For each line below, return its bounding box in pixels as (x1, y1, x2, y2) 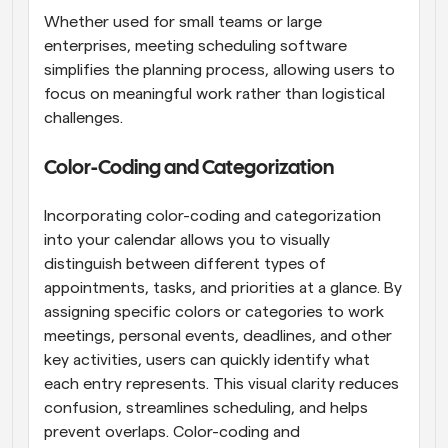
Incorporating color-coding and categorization (44, 207, 381, 224)
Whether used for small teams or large (44, 13, 322, 30)
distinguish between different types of (44, 255, 326, 272)
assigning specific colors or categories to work (44, 303, 384, 320)
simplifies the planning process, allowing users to (44, 61, 395, 78)
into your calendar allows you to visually (44, 231, 330, 248)
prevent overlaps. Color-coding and (44, 423, 300, 440)
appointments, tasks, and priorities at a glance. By (44, 279, 402, 296)
